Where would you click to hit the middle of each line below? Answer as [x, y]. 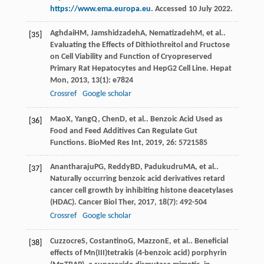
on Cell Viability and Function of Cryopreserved [131, 57]
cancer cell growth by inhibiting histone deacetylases [141, 190]
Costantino [108, 241]
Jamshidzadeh [115, 33]
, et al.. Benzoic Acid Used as [174, 119]
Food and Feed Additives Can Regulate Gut [123, 131]
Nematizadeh [172, 33]
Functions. [69, 143]
